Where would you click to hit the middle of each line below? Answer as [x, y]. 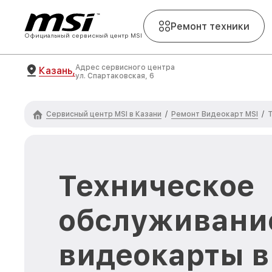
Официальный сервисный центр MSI [83, 35]
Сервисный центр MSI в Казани [104, 114]
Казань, [57, 70]
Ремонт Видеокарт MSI [215, 114]
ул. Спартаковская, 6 [115, 76]
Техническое [156, 186]
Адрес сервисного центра [125, 67]
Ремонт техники [210, 26]
